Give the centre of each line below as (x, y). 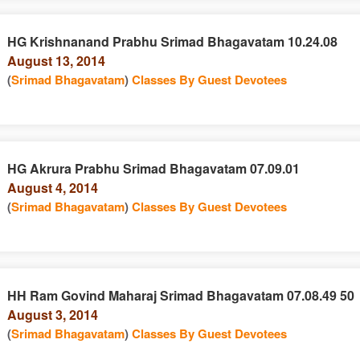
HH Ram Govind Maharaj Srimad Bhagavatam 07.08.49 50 (180, 295)
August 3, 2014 (52, 315)
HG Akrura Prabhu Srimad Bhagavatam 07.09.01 (153, 168)
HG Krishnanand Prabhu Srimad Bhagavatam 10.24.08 (172, 41)
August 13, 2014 (56, 61)
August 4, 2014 (52, 188)
